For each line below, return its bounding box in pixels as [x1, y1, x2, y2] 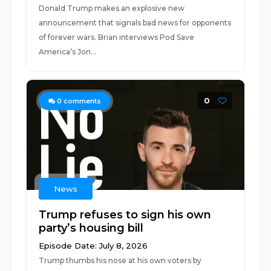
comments [62, 97, 102, 105]
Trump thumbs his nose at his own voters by [39, 256, 202, 265]
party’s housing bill [39, 221, 144, 235]
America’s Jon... [39, 47, 97, 56]
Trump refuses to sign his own [39, 208, 212, 221]
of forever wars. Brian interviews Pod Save [39, 33, 195, 42]
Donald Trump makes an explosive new [39, 4, 185, 13]
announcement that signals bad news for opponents [39, 18, 232, 27]
